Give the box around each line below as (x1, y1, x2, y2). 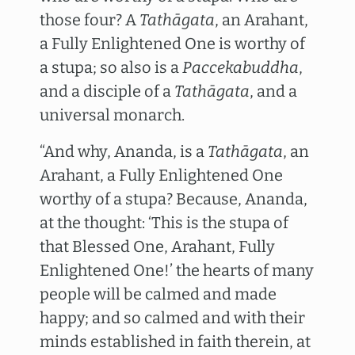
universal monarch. (40, 105, 185, 124)
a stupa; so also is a (40, 58, 182, 77)
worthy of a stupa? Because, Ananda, (40, 189, 307, 208)
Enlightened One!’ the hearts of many (40, 261, 314, 280)
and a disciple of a (40, 82, 174, 101)
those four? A (40, 10, 139, 29)
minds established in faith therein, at (40, 332, 311, 351)
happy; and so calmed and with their (40, 308, 305, 327)
